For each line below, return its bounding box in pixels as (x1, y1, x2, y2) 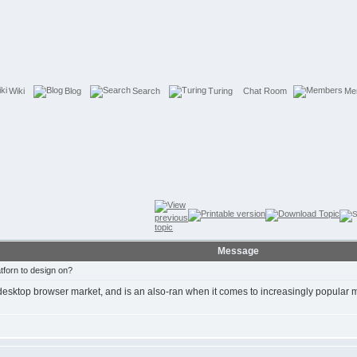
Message (218, 245, 259, 257)
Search (131, 85, 160, 96)
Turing (207, 85, 233, 96)
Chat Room (242, 85, 287, 96)
